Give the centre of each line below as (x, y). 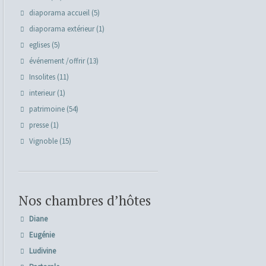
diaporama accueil (60, 13)
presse (39, 125)
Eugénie (42, 235)
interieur (42, 93)
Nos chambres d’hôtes (85, 200)
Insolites (42, 77)
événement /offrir (57, 61)
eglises (40, 45)
